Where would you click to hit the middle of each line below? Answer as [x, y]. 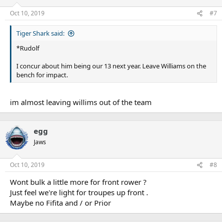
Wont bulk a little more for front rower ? [78, 182]
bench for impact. [42, 75]
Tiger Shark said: [40, 33]
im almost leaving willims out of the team [81, 102]
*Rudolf [28, 48]
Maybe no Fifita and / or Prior [60, 203]
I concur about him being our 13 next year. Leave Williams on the [111, 66]
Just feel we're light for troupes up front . [79, 193]
